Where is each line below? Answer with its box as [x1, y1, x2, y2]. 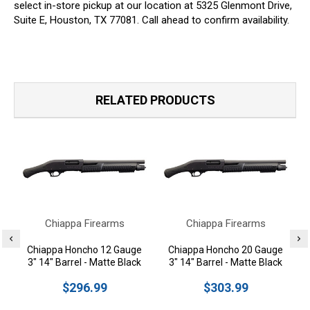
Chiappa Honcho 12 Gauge [27, 244, 142, 255]
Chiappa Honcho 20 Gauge [168, 244, 283, 255]
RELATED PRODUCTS [95, 92, 215, 107]
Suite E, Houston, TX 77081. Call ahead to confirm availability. [14, 13, 289, 26]
